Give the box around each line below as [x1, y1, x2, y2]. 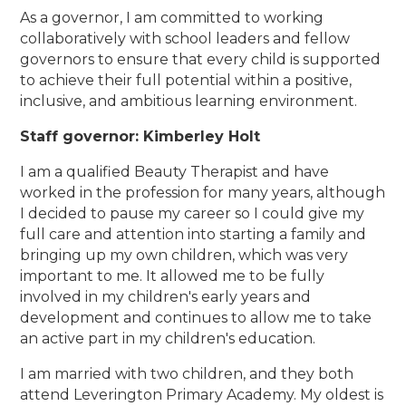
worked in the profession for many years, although [20, 184, 386, 202]
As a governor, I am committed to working [20, 9, 324, 27]
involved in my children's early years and [20, 288, 312, 306]
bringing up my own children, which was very [20, 246, 349, 265]
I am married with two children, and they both [20, 365, 354, 383]
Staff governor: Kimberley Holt [20, 128, 261, 146]
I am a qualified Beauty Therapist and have [20, 163, 330, 181]
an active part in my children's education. [20, 330, 316, 348]
